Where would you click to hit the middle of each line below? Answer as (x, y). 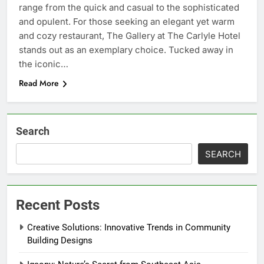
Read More (39, 83)
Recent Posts (58, 205)
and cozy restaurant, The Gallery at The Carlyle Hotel (130, 36)
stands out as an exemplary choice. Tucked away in (126, 50)
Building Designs (60, 241)
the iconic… (44, 64)
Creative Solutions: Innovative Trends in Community (129, 228)
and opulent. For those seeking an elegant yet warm (127, 22)
